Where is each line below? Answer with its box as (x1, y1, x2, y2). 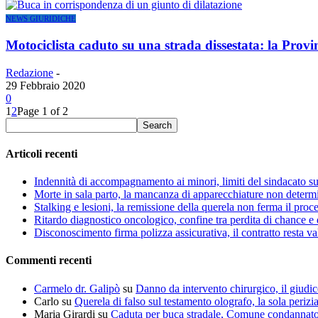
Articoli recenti (6, 147, 77, 160)
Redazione (6, 66, 53, 79)
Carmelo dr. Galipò (34, 282, 120, 295)
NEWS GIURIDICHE (6, 14, 76, 23)
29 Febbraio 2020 (6, 79, 85, 92)
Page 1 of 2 (17, 104, 68, 117)
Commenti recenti (6, 254, 92, 267)
